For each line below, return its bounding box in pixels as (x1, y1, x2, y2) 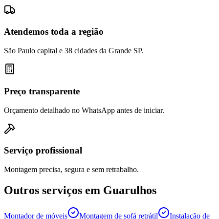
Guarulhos (103, 183, 156, 197)
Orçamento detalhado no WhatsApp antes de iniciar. (4, 106, 164, 114)
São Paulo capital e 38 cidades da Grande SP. (4, 46, 143, 55)
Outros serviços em (4, 183, 103, 197)
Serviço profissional (4, 145, 82, 156)
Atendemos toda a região (4, 26, 104, 37)
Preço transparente (4, 86, 80, 96)
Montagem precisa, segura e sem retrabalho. (4, 165, 139, 174)
